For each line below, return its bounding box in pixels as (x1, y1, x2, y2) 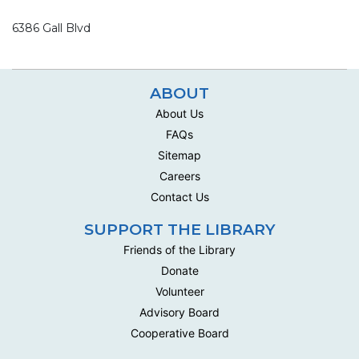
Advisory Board (139, 305, 220, 319)
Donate (160, 263, 199, 277)
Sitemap (158, 147, 201, 162)
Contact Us (150, 189, 209, 204)
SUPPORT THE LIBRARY (83, 219, 276, 239)
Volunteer (155, 284, 204, 298)
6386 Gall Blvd (12, 21, 91, 36)
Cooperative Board (130, 325, 229, 340)
